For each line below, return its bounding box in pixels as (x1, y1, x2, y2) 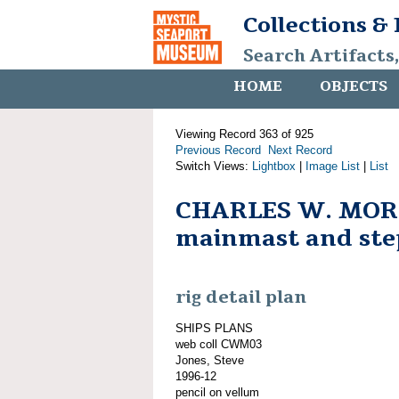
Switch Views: (175, 159, 252, 173)
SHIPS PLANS (175, 321, 253, 335)
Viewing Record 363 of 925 (175, 127, 313, 141)
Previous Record (175, 143, 261, 157)
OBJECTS (320, 77, 387, 96)
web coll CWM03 (175, 337, 262, 351)
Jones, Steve (175, 353, 244, 367)
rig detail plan (175, 286, 306, 310)
